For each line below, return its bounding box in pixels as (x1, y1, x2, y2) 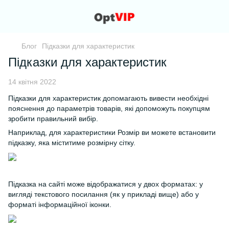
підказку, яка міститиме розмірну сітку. (8, 139, 135, 147)
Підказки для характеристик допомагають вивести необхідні (8, 94, 209, 102)
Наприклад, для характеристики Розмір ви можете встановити (8, 128, 216, 136)
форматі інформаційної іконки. (8, 200, 111, 209)
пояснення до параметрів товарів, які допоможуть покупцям (8, 104, 210, 112)
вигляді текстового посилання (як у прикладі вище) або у (8, 190, 199, 198)
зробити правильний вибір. (8, 114, 98, 123)
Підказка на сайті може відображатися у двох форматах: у (8, 180, 203, 188)
